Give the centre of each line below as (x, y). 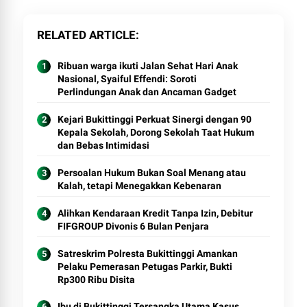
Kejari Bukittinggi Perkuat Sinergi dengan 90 (155, 119)
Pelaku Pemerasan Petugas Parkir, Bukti (145, 267)
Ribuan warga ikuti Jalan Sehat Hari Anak (148, 66)
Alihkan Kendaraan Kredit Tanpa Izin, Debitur (156, 213)
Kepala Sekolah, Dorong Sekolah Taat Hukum (156, 132)
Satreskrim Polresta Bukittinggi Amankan (148, 254)
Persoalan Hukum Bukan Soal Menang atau (152, 173)
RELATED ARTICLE (87, 35)
